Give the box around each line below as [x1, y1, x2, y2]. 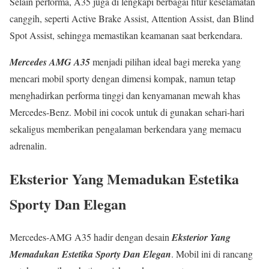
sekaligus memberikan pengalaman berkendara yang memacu [10, 122, 241, 136]
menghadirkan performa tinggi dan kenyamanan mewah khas [10, 89, 240, 102]
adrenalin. [10, 139, 47, 153]
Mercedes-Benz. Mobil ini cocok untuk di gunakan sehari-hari [10, 106, 244, 119]
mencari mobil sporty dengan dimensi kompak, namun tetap [10, 72, 235, 85]
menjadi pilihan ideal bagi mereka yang [90, 55, 241, 68]
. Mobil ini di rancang [171, 247, 253, 260]
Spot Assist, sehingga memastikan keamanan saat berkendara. [10, 29, 243, 42]
